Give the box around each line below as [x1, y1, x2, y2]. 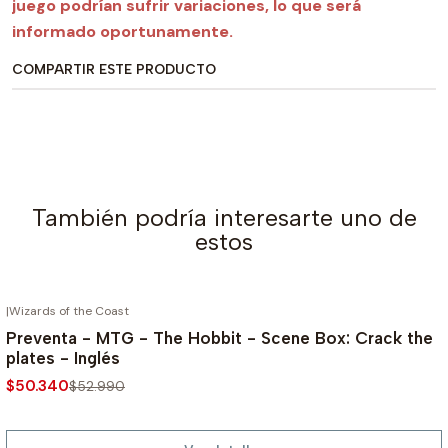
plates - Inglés [6, 348, 120, 369]
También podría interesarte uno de [31, 203, 417, 232]
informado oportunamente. [12, 21, 233, 42]
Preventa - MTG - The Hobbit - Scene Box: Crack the [6, 328, 433, 349]
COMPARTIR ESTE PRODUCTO [12, 61, 216, 77]
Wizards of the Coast [9, 303, 129, 319]
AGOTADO [355, 305, 424, 321]
